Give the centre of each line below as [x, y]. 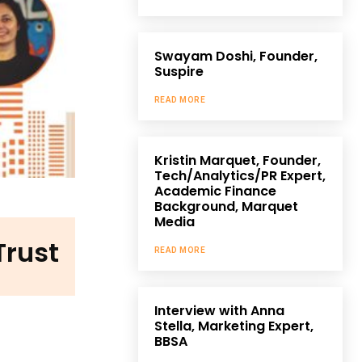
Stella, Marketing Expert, [234, 326]
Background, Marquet [226, 206]
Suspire [179, 71]
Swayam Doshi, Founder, [236, 56]
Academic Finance [215, 191]
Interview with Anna [219, 310]
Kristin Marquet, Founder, [237, 160]
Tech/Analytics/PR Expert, [240, 175]
